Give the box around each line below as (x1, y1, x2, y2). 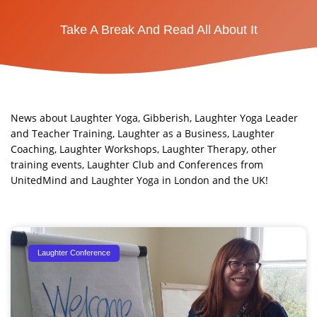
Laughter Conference (38, 248, 111, 258)
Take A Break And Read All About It (59, 23, 258, 38)
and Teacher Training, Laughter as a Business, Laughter (11, 126, 275, 140)
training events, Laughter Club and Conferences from (11, 157, 263, 171)
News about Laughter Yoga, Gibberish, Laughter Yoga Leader (11, 110, 298, 125)
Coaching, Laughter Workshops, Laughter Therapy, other (11, 142, 277, 156)
